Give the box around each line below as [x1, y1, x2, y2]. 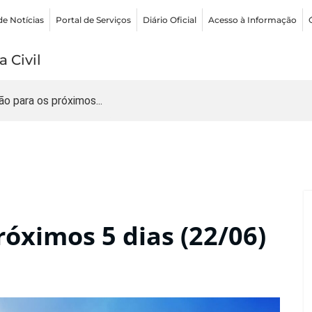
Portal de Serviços [56, 14, 132, 25]
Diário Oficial [143, 14, 197, 25]
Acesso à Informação [208, 14, 297, 25]
